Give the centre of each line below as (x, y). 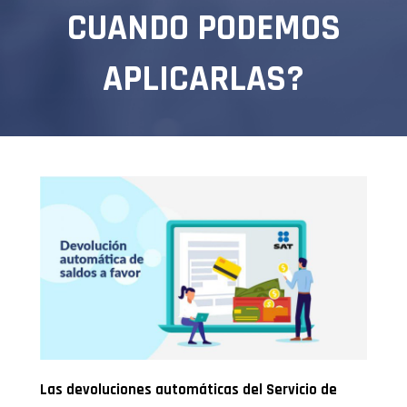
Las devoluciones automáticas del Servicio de (189, 391)
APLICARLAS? (203, 80)
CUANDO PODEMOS (203, 29)
